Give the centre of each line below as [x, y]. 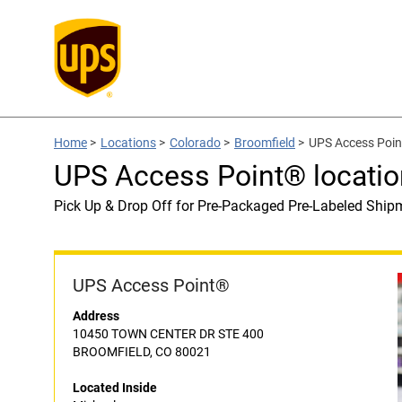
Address [96, 316]
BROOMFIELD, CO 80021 [142, 352]
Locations [128, 143]
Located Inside [115, 388]
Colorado [195, 143]
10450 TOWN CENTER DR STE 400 [168, 334]
